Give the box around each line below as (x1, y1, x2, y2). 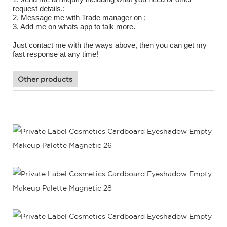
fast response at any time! (13, 49, 98, 58)
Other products (18, 74, 72, 83)
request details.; (13, 4, 65, 13)
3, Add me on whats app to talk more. (13, 22, 135, 31)
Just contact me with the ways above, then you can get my (13, 40, 207, 49)
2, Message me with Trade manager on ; (13, 13, 146, 22)
